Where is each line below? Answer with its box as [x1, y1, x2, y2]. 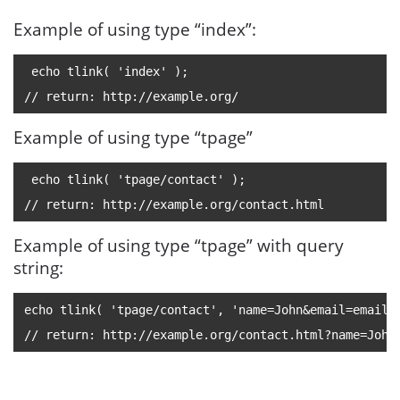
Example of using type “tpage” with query [13, 234, 344, 257]
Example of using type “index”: [13, 18, 256, 41]
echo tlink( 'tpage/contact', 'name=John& [24, 303, 310, 317]
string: [13, 256, 63, 279]
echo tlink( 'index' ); [24, 64, 188, 79]
